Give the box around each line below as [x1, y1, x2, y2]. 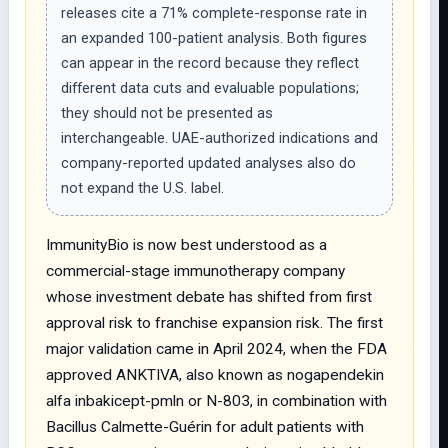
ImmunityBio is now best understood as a [46, 236, 327, 254]
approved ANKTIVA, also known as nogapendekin [46, 366, 384, 384]
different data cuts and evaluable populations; [61, 79, 359, 97]
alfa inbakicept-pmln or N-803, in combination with [46, 392, 387, 410]
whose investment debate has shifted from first [46, 288, 372, 306]
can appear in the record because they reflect [61, 54, 359, 72]
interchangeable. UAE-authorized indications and [61, 129, 378, 147]
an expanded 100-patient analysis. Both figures [61, 29, 367, 47]
